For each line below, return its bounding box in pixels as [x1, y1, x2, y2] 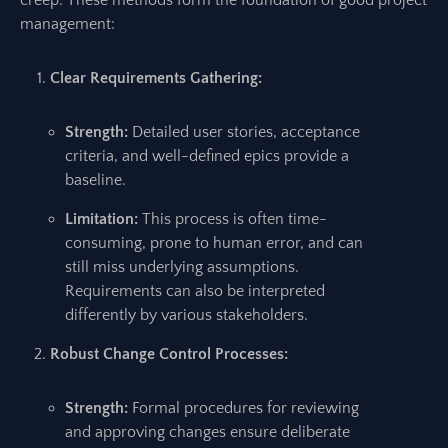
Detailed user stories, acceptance [128, 123, 360, 141]
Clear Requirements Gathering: [50, 69, 262, 87]
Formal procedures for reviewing [128, 399, 359, 417]
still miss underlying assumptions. [65, 258, 299, 276]
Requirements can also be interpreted [65, 282, 325, 300]
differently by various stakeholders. [65, 306, 308, 324]
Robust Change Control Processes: [50, 345, 288, 363]
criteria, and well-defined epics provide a [65, 147, 349, 165]
